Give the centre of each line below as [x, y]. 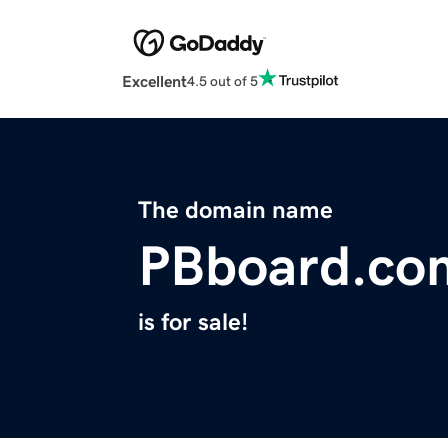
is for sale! [193, 322]
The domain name [235, 210]
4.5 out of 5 [222, 80]
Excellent [154, 81]
